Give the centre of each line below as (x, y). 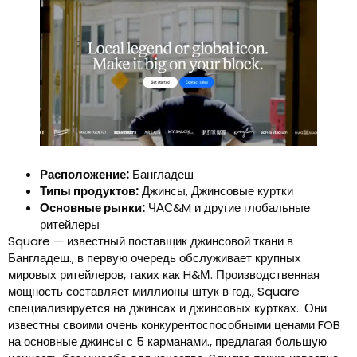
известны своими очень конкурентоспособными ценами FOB (174, 325)
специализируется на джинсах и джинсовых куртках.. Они (167, 308)
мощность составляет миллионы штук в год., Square (154, 292)
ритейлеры (70, 225)
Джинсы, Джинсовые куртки (216, 191)
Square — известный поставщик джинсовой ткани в (151, 241)
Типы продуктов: (89, 191)
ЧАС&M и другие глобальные (228, 208)
